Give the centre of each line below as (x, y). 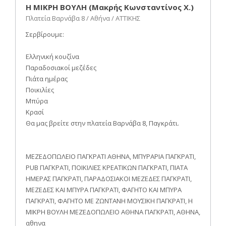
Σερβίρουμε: (45, 34)
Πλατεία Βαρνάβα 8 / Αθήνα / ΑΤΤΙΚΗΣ (83, 18)
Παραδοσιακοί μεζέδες (61, 67)
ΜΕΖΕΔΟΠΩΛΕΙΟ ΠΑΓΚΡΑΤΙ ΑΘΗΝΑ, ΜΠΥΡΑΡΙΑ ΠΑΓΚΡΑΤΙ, (111, 156)
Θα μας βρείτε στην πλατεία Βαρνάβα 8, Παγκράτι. (102, 123)
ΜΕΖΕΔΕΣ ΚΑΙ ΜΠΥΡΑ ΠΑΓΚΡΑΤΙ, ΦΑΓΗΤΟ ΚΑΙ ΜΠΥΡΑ (104, 189)
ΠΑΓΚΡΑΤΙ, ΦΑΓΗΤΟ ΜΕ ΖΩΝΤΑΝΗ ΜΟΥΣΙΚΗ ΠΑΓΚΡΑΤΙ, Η (109, 201)
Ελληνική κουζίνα (52, 56)
